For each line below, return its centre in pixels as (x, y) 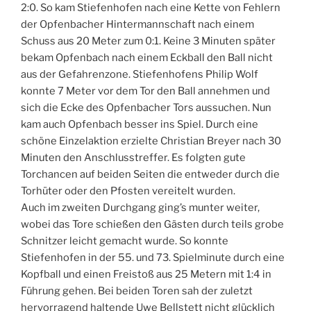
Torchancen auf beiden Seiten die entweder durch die (150, 174)
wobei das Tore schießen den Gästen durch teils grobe (152, 224)
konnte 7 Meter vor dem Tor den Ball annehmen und (145, 91)
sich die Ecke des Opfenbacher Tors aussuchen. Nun (146, 107)
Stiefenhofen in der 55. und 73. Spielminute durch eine (153, 257)
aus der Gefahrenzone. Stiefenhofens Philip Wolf (140, 74)
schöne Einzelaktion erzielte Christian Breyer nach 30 (151, 141)
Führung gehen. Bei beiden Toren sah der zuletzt (137, 291)
